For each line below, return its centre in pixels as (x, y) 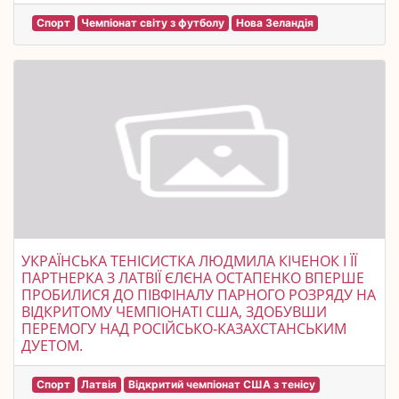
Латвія (99, 384)
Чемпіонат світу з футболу (153, 23)
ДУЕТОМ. (52, 346)
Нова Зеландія (274, 23)
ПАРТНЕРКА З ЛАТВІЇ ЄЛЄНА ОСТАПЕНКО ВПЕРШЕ (193, 278)
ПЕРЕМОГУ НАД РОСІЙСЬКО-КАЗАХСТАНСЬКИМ (184, 329)
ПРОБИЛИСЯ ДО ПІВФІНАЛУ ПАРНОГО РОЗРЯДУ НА (199, 295)
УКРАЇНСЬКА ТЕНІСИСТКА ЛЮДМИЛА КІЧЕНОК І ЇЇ (189, 261)
